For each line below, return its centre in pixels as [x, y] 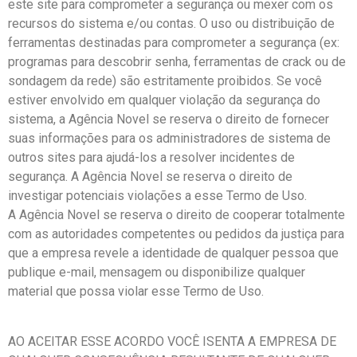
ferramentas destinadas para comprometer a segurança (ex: [174, 43]
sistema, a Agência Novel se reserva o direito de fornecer [169, 120]
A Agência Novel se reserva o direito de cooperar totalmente [177, 215]
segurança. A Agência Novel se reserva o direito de [150, 177]
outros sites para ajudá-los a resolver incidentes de [151, 158]
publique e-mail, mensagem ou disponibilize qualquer [157, 273]
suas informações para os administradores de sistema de [169, 139]
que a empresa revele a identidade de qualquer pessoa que [173, 253]
